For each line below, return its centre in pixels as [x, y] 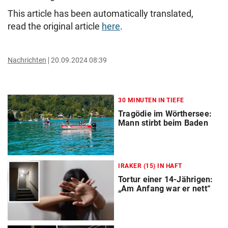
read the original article [55, 26]
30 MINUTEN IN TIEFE [151, 101]
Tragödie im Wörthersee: [165, 114]
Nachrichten [27, 60]
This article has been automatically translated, [101, 14]
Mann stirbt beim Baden [163, 123]
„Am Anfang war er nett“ [164, 188]
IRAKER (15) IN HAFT [150, 166]
